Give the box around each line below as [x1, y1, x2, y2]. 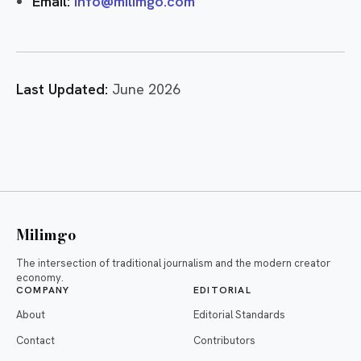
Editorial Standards [193, 308, 285, 322]
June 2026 [108, 80, 180, 98]
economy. [16, 271, 64, 284]
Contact [16, 334, 55, 347]
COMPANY [16, 284, 70, 297]
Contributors [193, 334, 255, 347]
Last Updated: [16, 80, 108, 98]
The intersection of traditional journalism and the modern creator [16, 256, 330, 270]
